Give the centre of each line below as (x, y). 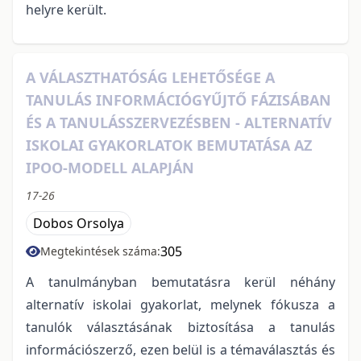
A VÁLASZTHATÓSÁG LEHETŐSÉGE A (150, 77)
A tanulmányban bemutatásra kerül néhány (180, 282)
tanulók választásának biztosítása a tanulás (180, 327)
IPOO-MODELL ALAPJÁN (110, 167)
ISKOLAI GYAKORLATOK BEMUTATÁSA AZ (169, 145)
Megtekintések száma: (100, 251)
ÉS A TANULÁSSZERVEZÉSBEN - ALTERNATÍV (179, 122)
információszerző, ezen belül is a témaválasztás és (180, 349)
